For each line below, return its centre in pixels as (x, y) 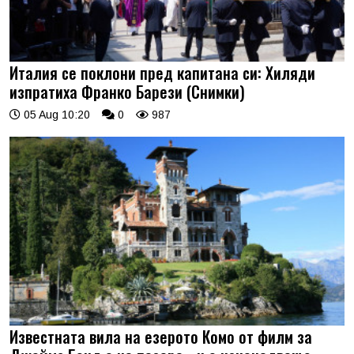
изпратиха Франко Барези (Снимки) (127, 92)
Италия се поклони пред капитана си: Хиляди (162, 73)
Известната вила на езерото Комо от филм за (161, 336)
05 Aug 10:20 (55, 115)
